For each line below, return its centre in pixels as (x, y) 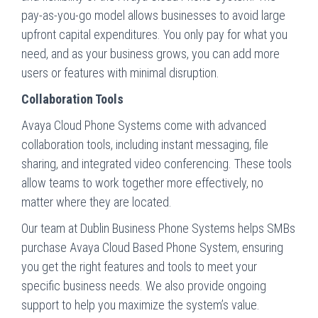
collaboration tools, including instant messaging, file (145, 144)
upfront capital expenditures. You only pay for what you (154, 34)
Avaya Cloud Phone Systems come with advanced (144, 125)
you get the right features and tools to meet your (139, 266)
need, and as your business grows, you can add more (150, 53)
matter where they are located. (97, 202)
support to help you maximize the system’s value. (141, 305)
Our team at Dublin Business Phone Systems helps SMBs (158, 228)
